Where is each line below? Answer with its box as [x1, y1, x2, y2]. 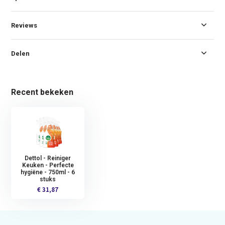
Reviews [11, 21, 38, 29]
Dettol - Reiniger [25, 154, 71, 162]
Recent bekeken [11, 87, 74, 97]
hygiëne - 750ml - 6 [21, 168, 75, 176]
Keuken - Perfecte [22, 161, 74, 169]
